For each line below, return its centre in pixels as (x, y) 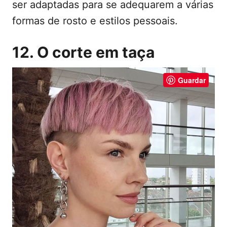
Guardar (192, 80)
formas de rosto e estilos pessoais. (95, 21)
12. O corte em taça (83, 52)
